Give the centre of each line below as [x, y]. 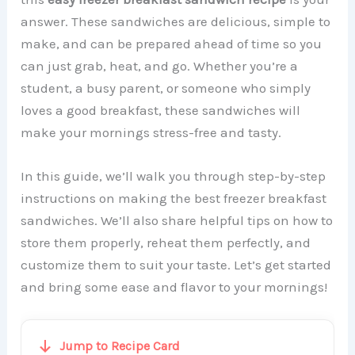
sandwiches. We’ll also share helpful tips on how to [177, 220]
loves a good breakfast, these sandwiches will [161, 110]
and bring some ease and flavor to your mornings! [174, 286]
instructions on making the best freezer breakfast [174, 198]
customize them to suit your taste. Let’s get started [176, 264]
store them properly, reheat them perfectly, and [166, 242]
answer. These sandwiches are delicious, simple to [176, 21]
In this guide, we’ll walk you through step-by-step [174, 176]
